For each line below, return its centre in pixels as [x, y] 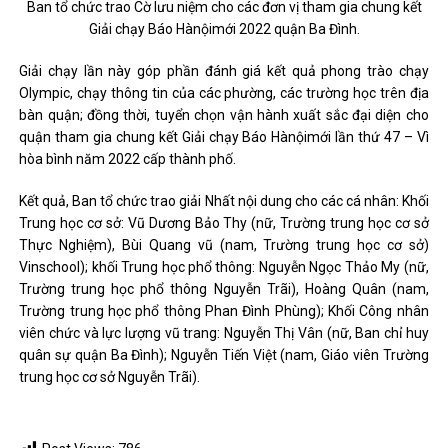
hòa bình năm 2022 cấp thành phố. [128, 159]
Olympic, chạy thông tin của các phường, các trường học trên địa [224, 93]
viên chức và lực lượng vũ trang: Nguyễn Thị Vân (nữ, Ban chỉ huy [224, 333]
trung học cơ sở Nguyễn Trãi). [110, 377]
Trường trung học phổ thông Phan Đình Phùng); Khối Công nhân [224, 311]
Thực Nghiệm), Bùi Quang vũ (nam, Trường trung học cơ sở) [224, 245]
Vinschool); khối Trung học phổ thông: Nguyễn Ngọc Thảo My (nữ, [224, 267]
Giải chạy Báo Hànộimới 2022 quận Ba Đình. [224, 29]
